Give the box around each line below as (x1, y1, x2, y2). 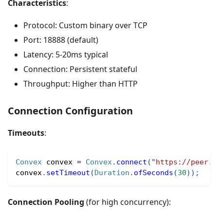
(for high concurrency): (84, 197, 171, 207)
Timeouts (8, 127, 44, 138)
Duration (94, 168, 129, 177)
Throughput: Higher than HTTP (23, 78, 138, 89)
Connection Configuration (8, 104, 133, 117)
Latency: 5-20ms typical (23, 49, 108, 60)
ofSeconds (134, 168, 173, 177)
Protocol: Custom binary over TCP (23, 20, 147, 31)
